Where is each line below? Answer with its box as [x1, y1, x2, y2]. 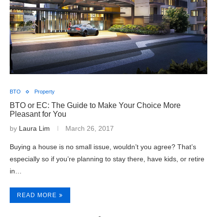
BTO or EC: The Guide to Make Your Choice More [10, 101, 181, 109]
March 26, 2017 [65, 124, 114, 132]
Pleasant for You [10, 110, 66, 118]
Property [34, 89, 55, 94]
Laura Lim [19, 124, 50, 132]
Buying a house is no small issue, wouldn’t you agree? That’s [10, 143, 196, 151]
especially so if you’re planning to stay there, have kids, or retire [10, 155, 204, 163]
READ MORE [17, 192, 57, 199]
